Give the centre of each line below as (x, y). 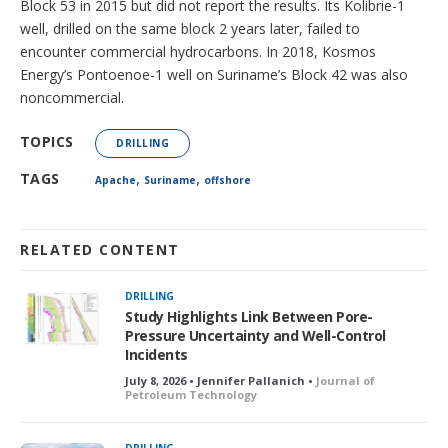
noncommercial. (72, 97)
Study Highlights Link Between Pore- (249, 316)
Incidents (156, 354)
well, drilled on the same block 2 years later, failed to (190, 28)
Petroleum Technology (191, 394)
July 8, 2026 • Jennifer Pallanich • (220, 380)
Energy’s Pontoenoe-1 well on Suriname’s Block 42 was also (214, 74)
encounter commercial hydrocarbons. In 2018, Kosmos (198, 51)
